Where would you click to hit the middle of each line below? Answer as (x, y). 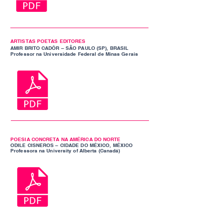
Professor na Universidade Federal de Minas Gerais (74, 54)
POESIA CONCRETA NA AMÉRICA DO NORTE (66, 139)
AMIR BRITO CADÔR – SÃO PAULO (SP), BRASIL (70, 48)
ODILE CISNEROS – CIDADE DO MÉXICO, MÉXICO (72, 145)
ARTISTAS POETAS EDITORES (48, 41)
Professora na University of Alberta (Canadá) (65, 150)
